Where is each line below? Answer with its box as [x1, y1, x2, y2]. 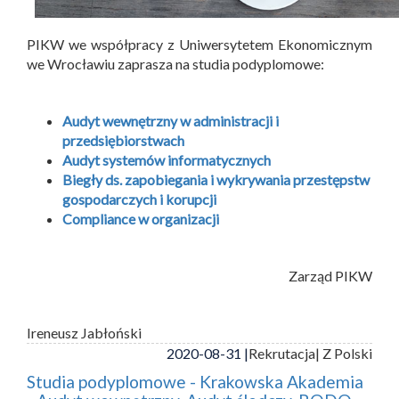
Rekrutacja [248, 344, 315, 362]
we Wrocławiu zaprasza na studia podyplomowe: [27, 54, 324, 72]
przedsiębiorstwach [62, 131, 184, 149]
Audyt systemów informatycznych [62, 151, 271, 168]
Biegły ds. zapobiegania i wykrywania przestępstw [62, 170, 370, 188]
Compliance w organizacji [62, 209, 219, 227]
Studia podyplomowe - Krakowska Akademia [27, 370, 363, 392]
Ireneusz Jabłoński [27, 323, 142, 341]
